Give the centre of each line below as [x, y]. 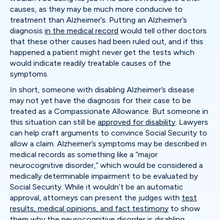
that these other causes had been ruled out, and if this [107, 41]
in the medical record [82, 31]
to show [184, 208]
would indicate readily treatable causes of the [90, 63]
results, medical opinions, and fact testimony [89, 208]
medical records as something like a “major [84, 154]
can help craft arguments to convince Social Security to [109, 133]
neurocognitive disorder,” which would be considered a [106, 165]
